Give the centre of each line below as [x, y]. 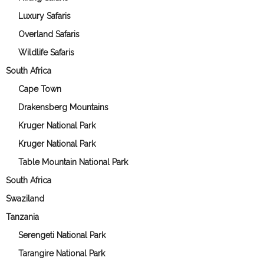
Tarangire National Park [62, 253]
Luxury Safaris [44, 16]
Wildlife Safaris [46, 52]
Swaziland [25, 198]
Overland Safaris [49, 34]
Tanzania [22, 217]
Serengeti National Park [62, 235]
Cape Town [40, 89]
